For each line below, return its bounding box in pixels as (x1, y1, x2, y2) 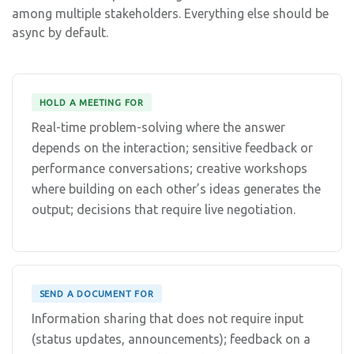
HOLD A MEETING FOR (39, 97, 145, 108)
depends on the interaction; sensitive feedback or (32, 140, 313, 155)
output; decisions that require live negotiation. (32, 201, 296, 217)
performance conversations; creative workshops (32, 160, 307, 175)
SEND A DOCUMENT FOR (39, 288, 154, 299)
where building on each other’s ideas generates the (32, 181, 321, 196)
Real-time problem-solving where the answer (32, 119, 285, 134)
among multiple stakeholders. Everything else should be (12, 6, 329, 21)
